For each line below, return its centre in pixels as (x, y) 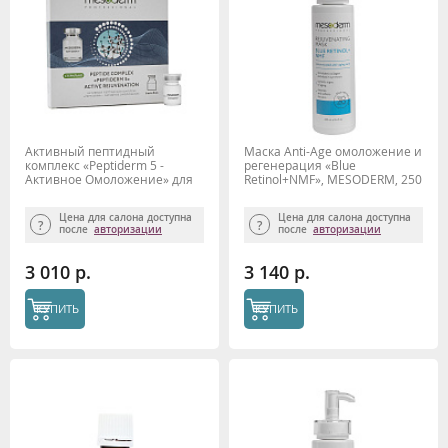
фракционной (66, 193)
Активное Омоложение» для (109, 179)
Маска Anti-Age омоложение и (333, 151)
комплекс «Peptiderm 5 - (94, 165)
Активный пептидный (90, 151)
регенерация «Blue (300, 165)
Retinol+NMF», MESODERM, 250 (333, 179)
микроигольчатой (78, 207)
